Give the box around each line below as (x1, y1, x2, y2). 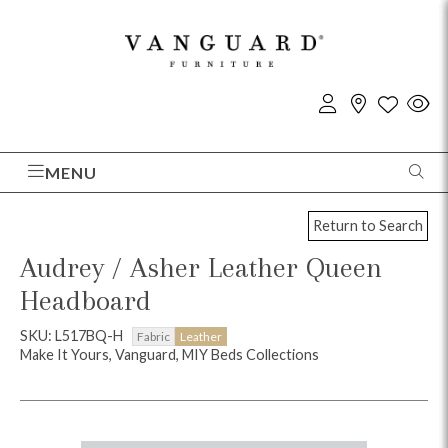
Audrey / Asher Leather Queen (20, 250, 382, 284)
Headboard (20, 283, 151, 317)
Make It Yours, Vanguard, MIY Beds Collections (20, 345, 319, 363)
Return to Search (313, 217, 423, 235)
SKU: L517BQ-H (20, 326, 126, 344)
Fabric (137, 328, 170, 344)
